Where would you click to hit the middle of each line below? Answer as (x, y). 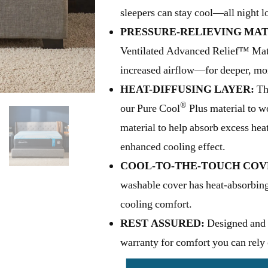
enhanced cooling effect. (173, 147)
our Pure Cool (150, 109)
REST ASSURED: (162, 223)
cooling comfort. (156, 204)
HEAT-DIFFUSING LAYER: (187, 89)
